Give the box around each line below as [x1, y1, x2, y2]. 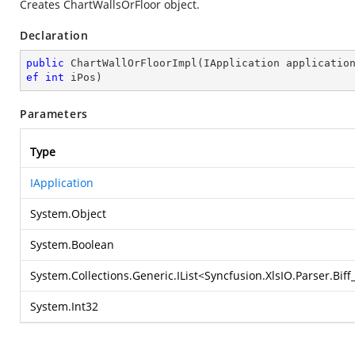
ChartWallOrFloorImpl [71, 57, 197, 69]
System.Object [30, 206, 106, 221]
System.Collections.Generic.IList [30, 268, 198, 283]
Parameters [20, 106, 88, 121]
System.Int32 [30, 299, 98, 314]
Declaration [20, 28, 89, 43]
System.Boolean [30, 237, 114, 252]
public [26, 57, 64, 69]
